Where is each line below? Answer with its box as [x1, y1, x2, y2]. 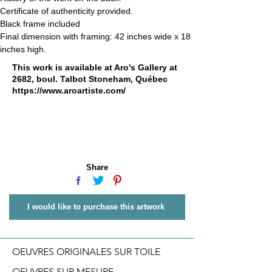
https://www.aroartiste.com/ [12, 85, 126, 95]
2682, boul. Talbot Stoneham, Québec [12, 73, 168, 84]
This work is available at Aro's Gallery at [12, 62, 177, 72]
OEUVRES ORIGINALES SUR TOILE [12, 245, 160, 257]
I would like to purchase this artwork [27, 202, 165, 211]
